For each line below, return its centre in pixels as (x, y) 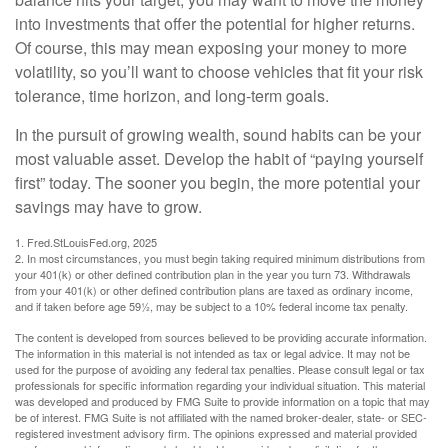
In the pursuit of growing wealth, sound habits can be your (218, 134)
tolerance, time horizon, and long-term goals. (172, 95)
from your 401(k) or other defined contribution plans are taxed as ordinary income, (214, 290)
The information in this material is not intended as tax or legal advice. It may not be (212, 353)
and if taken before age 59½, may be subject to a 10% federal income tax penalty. (211, 306)
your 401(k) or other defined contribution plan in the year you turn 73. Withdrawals (213, 274)
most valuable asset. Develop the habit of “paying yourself (219, 158)
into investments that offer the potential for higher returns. (215, 23)
